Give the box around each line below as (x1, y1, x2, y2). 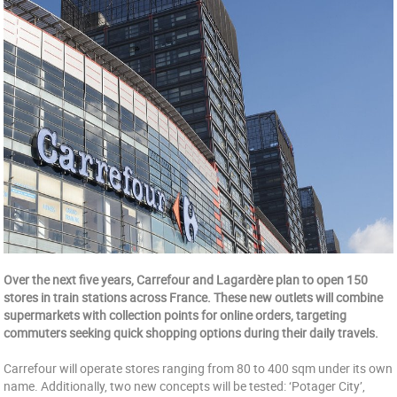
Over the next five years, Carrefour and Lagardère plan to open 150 (4, 271, 369, 288)
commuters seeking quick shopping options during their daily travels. (4, 324, 379, 341)
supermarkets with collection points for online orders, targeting (4, 307, 347, 323)
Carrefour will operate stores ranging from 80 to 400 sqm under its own (4, 360, 393, 377)
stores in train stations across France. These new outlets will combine (4, 289, 384, 306)
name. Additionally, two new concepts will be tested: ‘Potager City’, (4, 378, 366, 394)
